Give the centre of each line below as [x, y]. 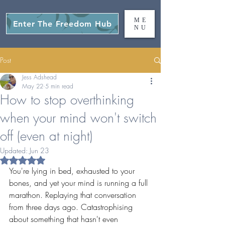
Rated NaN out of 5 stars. [60, 159]
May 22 [33, 86]
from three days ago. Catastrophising [72, 207]
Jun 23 [39, 150]
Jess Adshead [39, 77]
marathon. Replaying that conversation [74, 195]
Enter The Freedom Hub [62, 24]
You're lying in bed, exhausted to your [73, 171]
